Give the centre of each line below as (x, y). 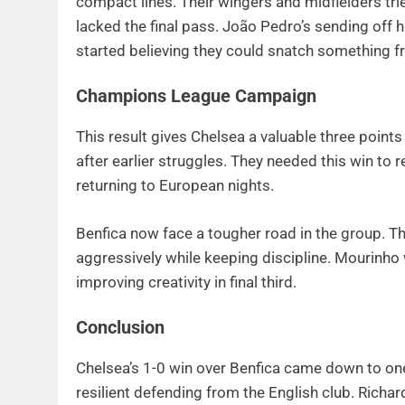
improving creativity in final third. (186, 282)
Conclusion (120, 328)
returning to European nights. (175, 186)
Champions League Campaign (196, 97)
